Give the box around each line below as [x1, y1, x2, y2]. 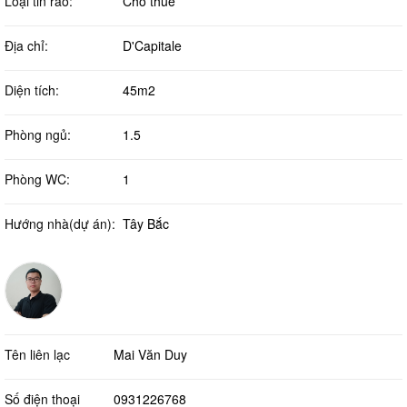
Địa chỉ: [5, 35, 48, 55]
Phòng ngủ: [5, 124, 71, 144]
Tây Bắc [123, 213, 169, 233]
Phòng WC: [5, 169, 70, 188]
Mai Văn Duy [114, 344, 187, 363]
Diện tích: [5, 80, 59, 99]
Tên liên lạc [5, 344, 70, 363]
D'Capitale [123, 35, 182, 55]
